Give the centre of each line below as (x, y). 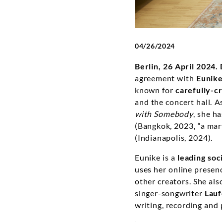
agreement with (166, 78)
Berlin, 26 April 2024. (177, 66)
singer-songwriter (170, 193)
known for (155, 90)
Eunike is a (156, 158)
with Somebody (164, 114)
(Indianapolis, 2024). (174, 138)
